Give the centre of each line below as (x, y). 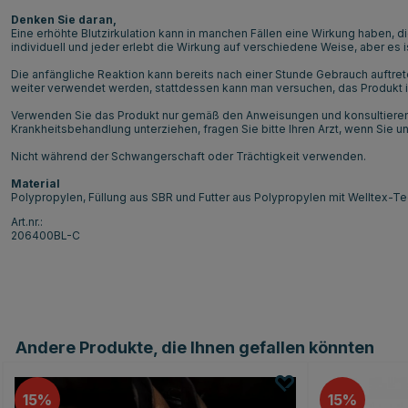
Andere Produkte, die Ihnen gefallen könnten (194, 347)
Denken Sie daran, (64, 19)
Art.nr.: (27, 221)
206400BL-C (46, 235)
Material (36, 183)
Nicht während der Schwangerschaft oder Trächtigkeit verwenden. (189, 156)
